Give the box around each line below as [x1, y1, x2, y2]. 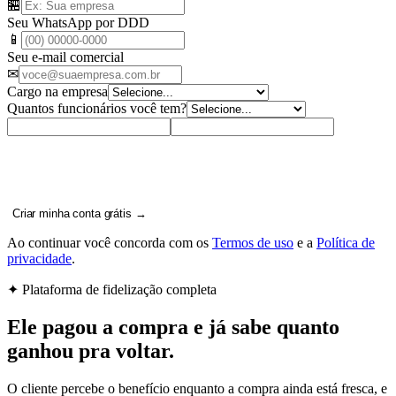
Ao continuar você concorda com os [7, 235, 209, 251]
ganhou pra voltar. [7, 339, 174, 363]
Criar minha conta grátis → [12, 207, 147, 221]
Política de [316, 235, 375, 251]
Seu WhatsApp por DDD [7, 15, 149, 31]
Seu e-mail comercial [7, 49, 124, 65]
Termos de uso [212, 235, 293, 251]
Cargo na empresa [7, 84, 108, 100]
